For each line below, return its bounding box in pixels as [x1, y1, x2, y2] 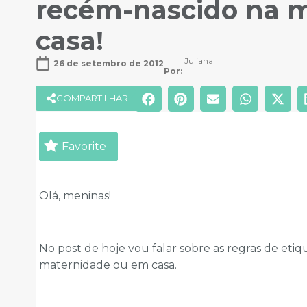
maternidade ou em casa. [39, 258, 177, 271]
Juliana [184, 56, 213, 66]
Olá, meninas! [39, 188, 111, 202]
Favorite [62, 140, 106, 153]
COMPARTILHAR [56, 93, 128, 104]
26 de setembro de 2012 [53, 58, 164, 69]
